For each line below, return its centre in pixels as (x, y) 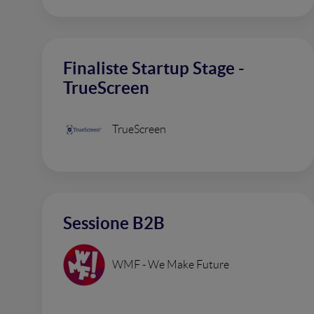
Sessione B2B (114, 223)
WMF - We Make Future (171, 265)
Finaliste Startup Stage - (154, 68)
